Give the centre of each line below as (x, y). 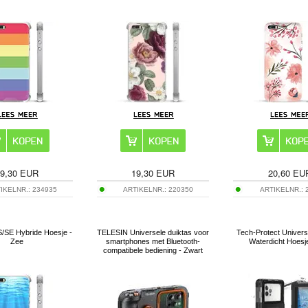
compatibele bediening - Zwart (153, 250)
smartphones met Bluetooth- (153, 241)
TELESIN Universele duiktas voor (153, 232)
